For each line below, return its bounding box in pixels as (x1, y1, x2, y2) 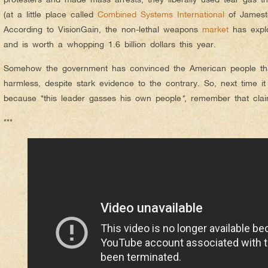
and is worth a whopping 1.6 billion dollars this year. (4, 38, 216, 49)
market (202, 23, 229, 34)
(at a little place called (4, 8, 98, 19)
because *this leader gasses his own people (4, 92, 181, 103)
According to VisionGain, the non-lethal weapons (4, 23, 202, 34)
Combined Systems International (98, 8, 224, 19)
